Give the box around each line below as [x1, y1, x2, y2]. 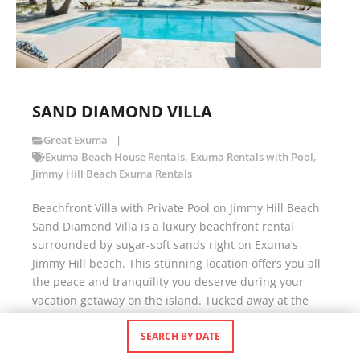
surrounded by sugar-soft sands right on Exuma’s [32, 237, 298, 253]
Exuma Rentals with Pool [190, 150, 313, 165]
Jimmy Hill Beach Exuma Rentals [32, 167, 192, 182]
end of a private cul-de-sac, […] [32, 311, 199, 327]
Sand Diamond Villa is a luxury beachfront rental [32, 219, 294, 235]
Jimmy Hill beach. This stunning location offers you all [32, 256, 321, 272]
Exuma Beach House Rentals [44, 150, 185, 165]
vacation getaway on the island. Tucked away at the [32, 292, 309, 309]
